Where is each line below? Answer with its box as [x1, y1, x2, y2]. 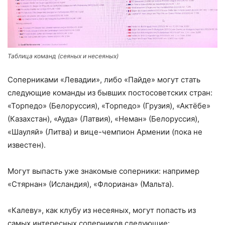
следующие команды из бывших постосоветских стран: [8, 87, 212, 97]
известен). [8, 140, 46, 150]
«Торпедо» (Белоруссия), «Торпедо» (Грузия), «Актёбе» [8, 100, 210, 110]
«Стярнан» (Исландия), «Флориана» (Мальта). [8, 179, 174, 189]
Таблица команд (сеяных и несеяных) [8, 52, 119, 60]
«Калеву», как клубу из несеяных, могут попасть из [8, 205, 196, 215]
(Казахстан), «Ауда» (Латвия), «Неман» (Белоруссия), [8, 114, 199, 124]
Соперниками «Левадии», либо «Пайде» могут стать [8, 74, 200, 84]
